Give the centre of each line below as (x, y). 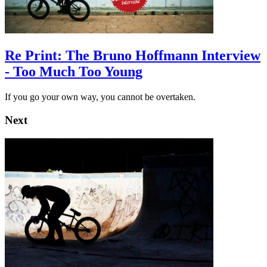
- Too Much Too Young (74, 72)
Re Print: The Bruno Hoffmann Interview (133, 56)
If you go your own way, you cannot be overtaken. (100, 97)
